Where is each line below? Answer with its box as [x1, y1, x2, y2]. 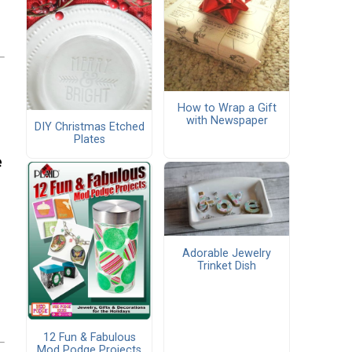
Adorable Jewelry [182, 246, 271, 260]
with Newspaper [185, 114, 268, 128]
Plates [73, 133, 105, 147]
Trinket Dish [197, 258, 256, 273]
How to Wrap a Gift [177, 101, 277, 115]
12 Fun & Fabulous [42, 331, 136, 345]
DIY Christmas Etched [34, 120, 145, 134]
